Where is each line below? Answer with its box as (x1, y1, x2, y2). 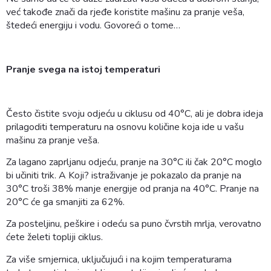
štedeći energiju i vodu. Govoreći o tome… (6, 19, 180, 33)
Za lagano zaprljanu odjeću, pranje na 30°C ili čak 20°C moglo (6, 155, 262, 169)
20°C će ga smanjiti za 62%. (6, 195, 125, 209)
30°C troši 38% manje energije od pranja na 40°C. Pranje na (6, 182, 259, 196)
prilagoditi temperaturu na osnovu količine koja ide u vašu (6, 120, 244, 134)
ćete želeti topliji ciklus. (6, 230, 103, 244)
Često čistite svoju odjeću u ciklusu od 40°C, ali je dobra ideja (6, 106, 263, 120)
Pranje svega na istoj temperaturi (6, 62, 160, 76)
